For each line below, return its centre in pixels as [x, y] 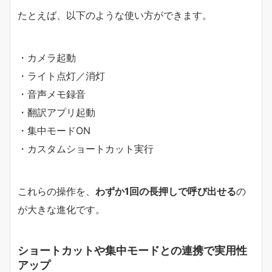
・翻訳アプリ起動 [56, 112]
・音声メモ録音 [52, 94]
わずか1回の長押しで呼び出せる [166, 191]
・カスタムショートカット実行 [86, 148]
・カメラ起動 [47, 57]
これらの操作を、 [56, 191]
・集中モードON [54, 130]
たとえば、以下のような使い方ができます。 [115, 15]
